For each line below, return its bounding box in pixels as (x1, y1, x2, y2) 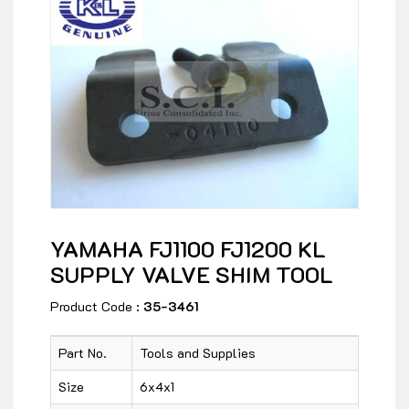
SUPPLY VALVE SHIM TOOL (50, 260, 333, 289)
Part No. (58, 344, 107, 362)
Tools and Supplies (140, 344, 256, 362)
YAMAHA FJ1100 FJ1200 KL (50, 235, 326, 264)
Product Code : (50, 298, 143, 316)
